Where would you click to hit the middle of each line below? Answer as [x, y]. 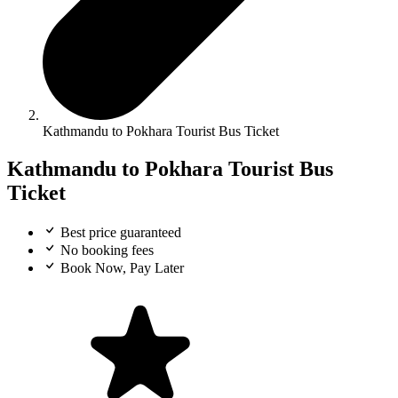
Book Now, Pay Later [120, 268]
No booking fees [105, 251]
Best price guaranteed [119, 233]
